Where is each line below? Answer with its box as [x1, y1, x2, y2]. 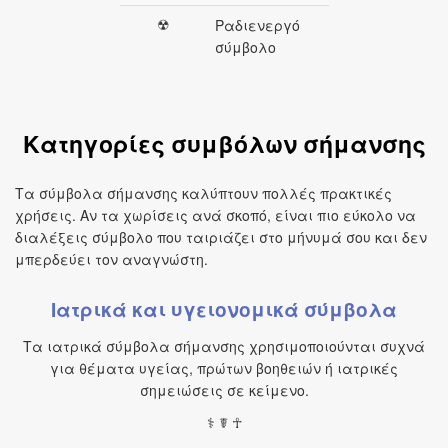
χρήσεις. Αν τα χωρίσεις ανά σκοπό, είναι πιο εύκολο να [15, 205, 416, 225]
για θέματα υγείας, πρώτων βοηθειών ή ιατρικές [50, 358, 398, 378]
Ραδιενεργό [214, 15, 300, 35]
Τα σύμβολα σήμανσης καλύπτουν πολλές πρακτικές [15, 183, 392, 203]
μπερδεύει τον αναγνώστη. [15, 249, 208, 269]
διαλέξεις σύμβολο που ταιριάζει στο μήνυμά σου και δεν [15, 227, 427, 247]
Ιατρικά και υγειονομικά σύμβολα [51, 296, 397, 323]
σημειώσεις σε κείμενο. [139, 380, 309, 400]
